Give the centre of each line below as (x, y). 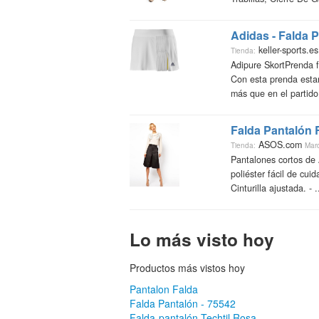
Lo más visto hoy (202, 239)
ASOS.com (280, 144)
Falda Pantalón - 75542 (183, 303)
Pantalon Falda (164, 289)
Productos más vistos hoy (187, 267)
